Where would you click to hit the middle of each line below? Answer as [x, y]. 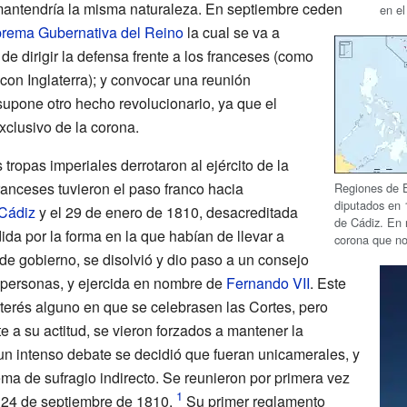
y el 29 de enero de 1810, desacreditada [166, 212]
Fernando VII [268, 283]
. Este [328, 283]
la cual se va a [231, 32]
